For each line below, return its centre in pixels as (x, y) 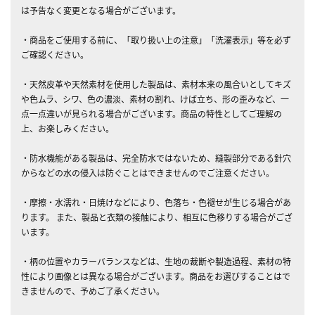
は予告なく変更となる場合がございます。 (101, 10)
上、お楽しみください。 (67, 128)
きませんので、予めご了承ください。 (93, 290)
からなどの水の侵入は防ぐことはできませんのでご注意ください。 (148, 172)
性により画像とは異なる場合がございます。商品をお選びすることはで (156, 276)
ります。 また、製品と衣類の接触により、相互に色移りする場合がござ (157, 217)
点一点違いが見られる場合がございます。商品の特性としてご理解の (152, 113)
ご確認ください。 (55, 54)
